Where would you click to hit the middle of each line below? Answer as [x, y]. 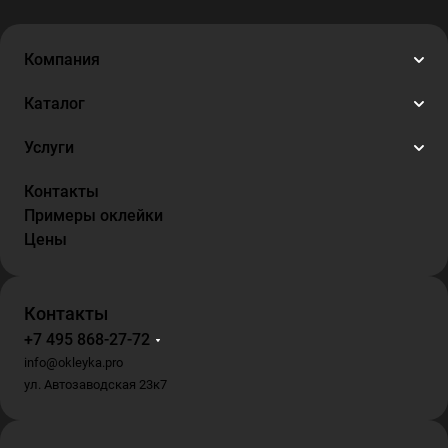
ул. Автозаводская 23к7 [95, 384]
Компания [62, 59]
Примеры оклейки [93, 215]
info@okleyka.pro [73, 362]
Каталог [54, 103]
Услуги [49, 147]
